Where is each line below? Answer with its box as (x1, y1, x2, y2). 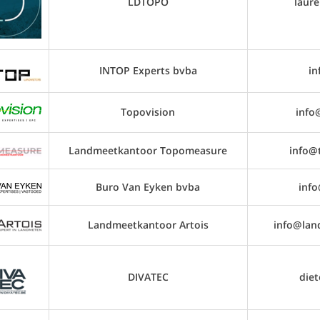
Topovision (121, 105, 175, 119)
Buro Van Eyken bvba (96, 180, 200, 194)
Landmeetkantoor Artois (87, 218, 209, 231)
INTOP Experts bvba (99, 64, 197, 77)
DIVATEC (127, 270, 169, 284)
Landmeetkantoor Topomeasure (69, 144, 227, 157)
